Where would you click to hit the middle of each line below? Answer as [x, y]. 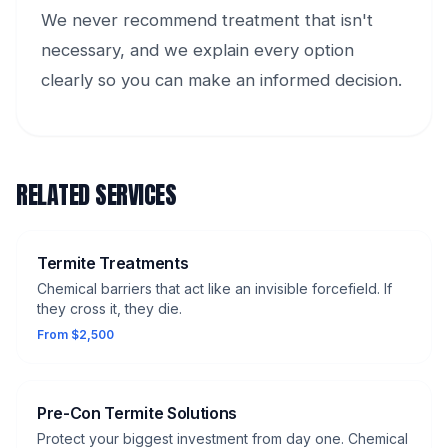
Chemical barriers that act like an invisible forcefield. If [214, 289]
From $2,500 [75, 335]
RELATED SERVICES [96, 195]
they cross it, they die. [109, 309]
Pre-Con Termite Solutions [137, 413]
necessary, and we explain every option [197, 50]
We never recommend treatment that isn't [207, 20]
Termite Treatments [113, 263]
